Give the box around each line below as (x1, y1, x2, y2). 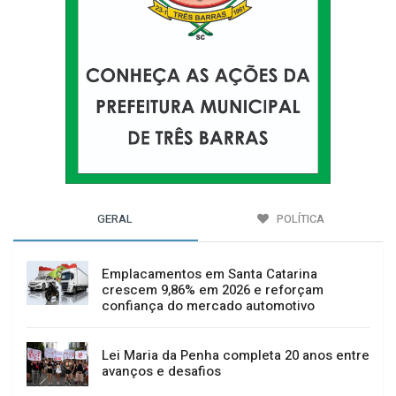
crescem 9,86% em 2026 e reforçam (102, 279, 324, 300)
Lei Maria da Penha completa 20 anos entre (102, 345, 369, 365)
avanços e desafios (102, 361, 221, 381)
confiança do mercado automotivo (102, 295, 315, 316)
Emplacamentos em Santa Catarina (102, 263, 317, 284)
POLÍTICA (273, 209, 324, 227)
